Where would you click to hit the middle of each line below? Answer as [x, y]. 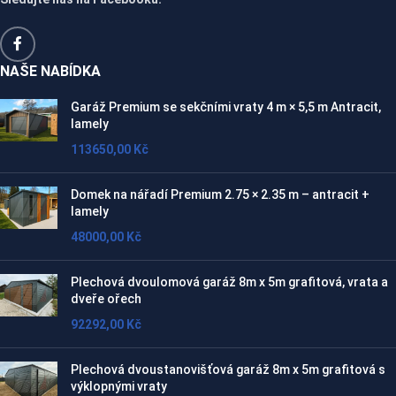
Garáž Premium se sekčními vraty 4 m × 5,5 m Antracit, [226, 107]
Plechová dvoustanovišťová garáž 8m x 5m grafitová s [228, 369]
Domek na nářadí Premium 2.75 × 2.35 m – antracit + [220, 194]
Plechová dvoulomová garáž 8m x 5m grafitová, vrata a [229, 282]
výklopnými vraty [119, 386]
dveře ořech [106, 298]
